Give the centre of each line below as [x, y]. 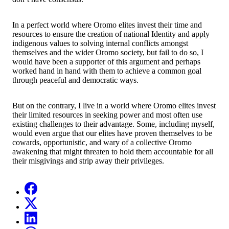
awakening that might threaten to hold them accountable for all [113, 151]
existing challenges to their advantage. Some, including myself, [113, 124]
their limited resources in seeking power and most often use [107, 114]
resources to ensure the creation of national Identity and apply [111, 34]
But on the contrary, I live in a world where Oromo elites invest [114, 105]
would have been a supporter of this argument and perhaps [106, 61]
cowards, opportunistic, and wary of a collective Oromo [102, 142]
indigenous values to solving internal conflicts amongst [100, 43]
